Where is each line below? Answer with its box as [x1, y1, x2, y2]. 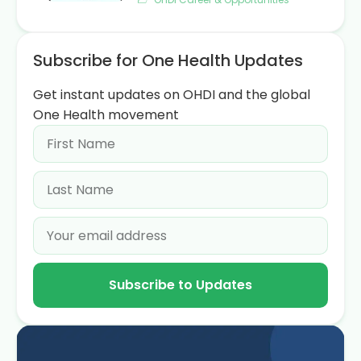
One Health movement [33, 106, 179, 124]
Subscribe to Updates [109, 276, 252, 294]
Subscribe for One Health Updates [33, 49, 303, 72]
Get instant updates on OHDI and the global [33, 85, 310, 104]
